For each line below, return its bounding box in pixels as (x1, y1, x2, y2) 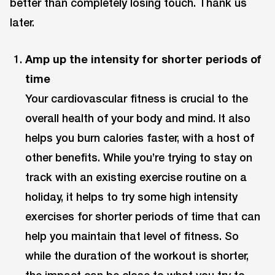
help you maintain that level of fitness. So (25, 229, 239, 243)
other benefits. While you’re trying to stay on (25, 150, 253, 165)
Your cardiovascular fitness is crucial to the (25, 91, 249, 106)
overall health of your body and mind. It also (25, 111, 251, 125)
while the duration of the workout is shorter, (25, 249, 249, 263)
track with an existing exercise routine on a (25, 170, 247, 184)
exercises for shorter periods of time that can (25, 209, 261, 223)
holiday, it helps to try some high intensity (25, 190, 238, 204)
